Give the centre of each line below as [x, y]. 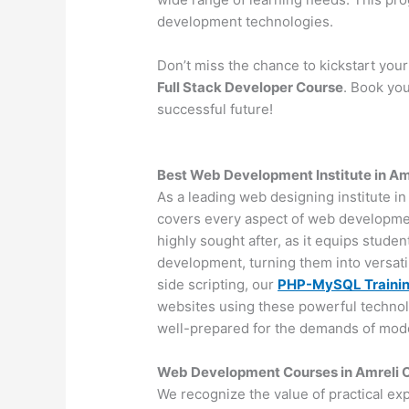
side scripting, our [218, 285]
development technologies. [246, 22]
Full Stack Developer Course [251, 88]
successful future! [215, 110]
